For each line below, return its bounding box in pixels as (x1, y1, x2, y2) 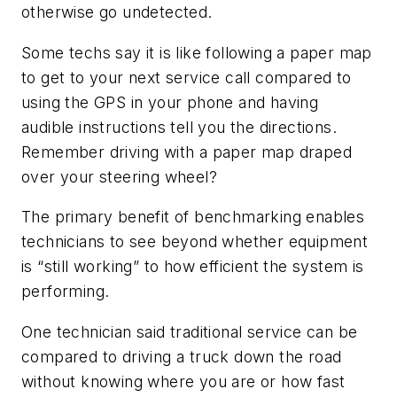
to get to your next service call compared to (21, 67, 352, 87)
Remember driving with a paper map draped (21, 142, 352, 161)
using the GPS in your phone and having (21, 92, 319, 112)
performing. (21, 282, 110, 301)
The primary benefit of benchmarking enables (21, 207, 365, 227)
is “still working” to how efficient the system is (21, 257, 364, 276)
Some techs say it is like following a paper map (21, 43, 372, 62)
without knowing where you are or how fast (21, 371, 346, 391)
